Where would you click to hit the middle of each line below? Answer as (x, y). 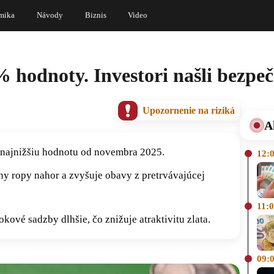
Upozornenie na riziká (189, 110)
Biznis (95, 15)
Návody (50, 15)
